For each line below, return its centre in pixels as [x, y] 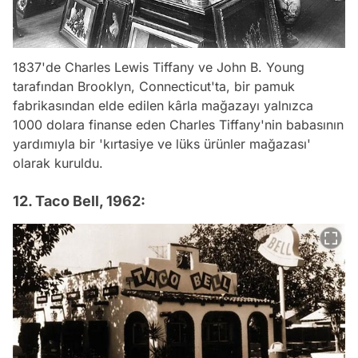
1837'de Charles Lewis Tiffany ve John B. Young [159, 68]
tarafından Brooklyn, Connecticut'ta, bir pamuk [154, 87]
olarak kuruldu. [58, 163]
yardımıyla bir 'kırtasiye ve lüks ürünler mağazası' [162, 144]
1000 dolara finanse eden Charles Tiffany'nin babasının [178, 125]
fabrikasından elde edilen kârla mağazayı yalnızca [163, 106]
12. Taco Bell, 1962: [79, 201]
